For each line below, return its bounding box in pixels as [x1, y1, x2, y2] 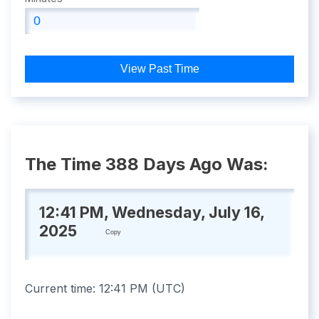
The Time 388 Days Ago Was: [25, 154, 268, 175]
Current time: [25, 281, 99, 296]
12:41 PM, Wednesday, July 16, [39, 202, 264, 221]
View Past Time [120, 63, 199, 75]
